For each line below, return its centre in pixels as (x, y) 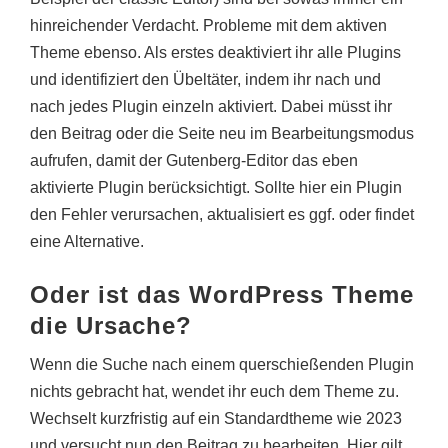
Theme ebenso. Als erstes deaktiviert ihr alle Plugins (215, 52)
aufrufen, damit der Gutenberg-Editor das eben (194, 160)
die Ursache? (111, 325)
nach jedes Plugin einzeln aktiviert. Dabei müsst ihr (211, 106)
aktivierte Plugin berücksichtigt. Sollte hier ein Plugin (216, 187)
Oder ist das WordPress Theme (222, 294)
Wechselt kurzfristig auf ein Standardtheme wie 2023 (216, 418)
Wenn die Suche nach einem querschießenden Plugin (222, 364)
